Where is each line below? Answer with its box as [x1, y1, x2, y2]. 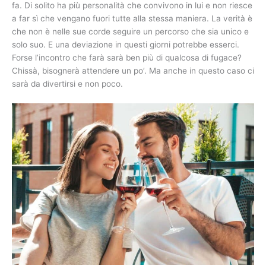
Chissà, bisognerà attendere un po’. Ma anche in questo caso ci [12, 66, 254, 76]
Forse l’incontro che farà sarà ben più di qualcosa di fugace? [12, 53, 242, 63]
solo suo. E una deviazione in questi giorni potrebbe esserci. [12, 40, 239, 50]
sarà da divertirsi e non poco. [12, 79, 123, 89]
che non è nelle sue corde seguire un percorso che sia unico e [12, 27, 249, 37]
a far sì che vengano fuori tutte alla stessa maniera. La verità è [12, 14, 252, 24]
